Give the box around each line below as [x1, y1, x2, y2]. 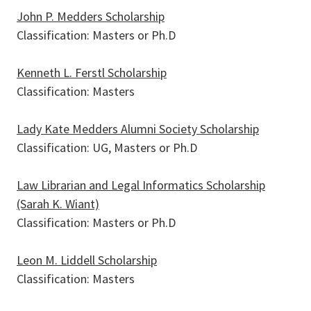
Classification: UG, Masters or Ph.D [17, 140, 197, 155]
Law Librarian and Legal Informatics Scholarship [17, 177, 265, 193]
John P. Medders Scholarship [17, 8, 165, 24]
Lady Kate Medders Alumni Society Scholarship [17, 121, 259, 137]
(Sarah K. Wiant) [17, 196, 99, 212]
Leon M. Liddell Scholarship [17, 252, 157, 268]
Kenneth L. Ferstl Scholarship [17, 65, 167, 81]
